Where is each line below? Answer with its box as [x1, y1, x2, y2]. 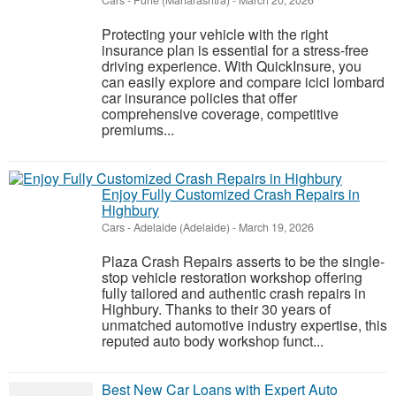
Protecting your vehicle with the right [102, 24, 328, 44]
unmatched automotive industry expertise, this [102, 315, 387, 335]
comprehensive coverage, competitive [102, 103, 339, 124]
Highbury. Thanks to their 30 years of [102, 299, 331, 319]
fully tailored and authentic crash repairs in [102, 283, 366, 303]
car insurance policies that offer [102, 88, 297, 108]
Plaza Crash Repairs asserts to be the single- [102, 251, 385, 271]
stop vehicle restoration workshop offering [102, 267, 362, 287]
